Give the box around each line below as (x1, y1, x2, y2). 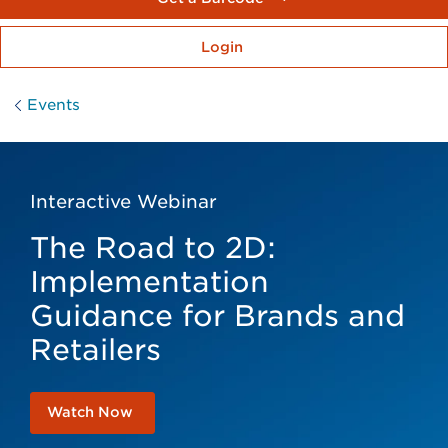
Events (26, 95, 80, 114)
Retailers (30, 331, 161, 367)
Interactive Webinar (30, 190, 217, 212)
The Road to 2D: (30, 229, 276, 265)
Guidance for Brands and (30, 297, 405, 333)
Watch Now (47, 403, 133, 420)
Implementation (30, 263, 269, 299)
